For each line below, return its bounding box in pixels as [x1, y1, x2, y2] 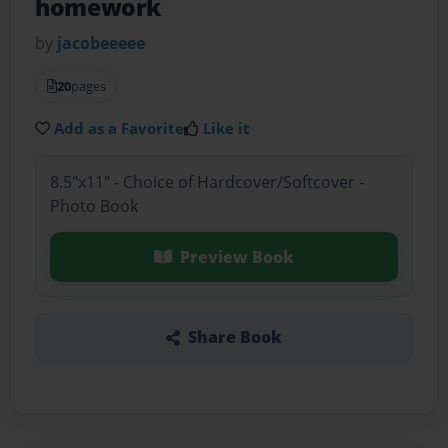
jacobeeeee [57, 32, 146, 55]
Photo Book [49, 194, 138, 217]
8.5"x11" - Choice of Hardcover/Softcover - [49, 170, 364, 193]
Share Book [187, 326, 282, 349]
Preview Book [179, 245, 294, 268]
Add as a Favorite [54, 118, 185, 139]
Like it [203, 118, 251, 139]
